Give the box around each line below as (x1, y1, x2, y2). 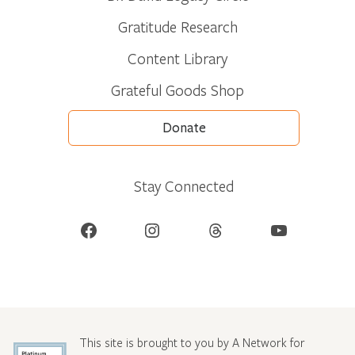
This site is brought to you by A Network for (78, 334, 305, 350)
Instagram (142, 217, 157, 242)
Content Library (128, 48, 227, 68)
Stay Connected (134, 175, 234, 196)
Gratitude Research (117, 16, 238, 36)
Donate (162, 119, 206, 136)
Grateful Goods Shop (111, 79, 244, 100)
